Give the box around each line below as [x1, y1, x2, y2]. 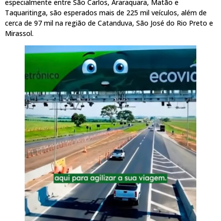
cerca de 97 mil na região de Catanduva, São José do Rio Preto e [5, 18, 213, 28]
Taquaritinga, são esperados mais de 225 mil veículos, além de [5, 7, 207, 17]
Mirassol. [5, 28, 34, 38]
